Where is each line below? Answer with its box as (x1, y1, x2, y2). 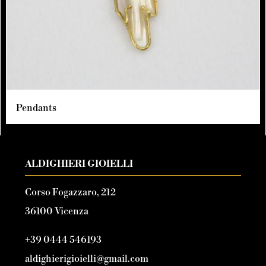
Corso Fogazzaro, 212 (24, 186, 116, 199)
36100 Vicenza (24, 205, 88, 218)
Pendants (16, 102, 57, 114)
